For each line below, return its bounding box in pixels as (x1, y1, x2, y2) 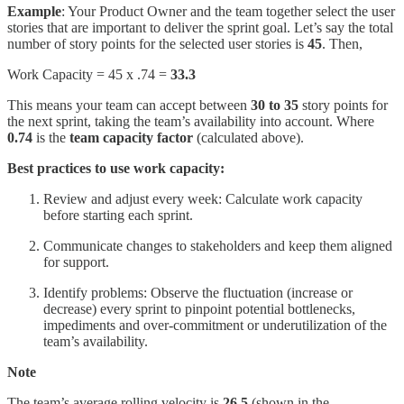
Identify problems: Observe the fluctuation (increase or (43, 285, 353, 301)
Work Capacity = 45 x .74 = (7, 67, 170, 83)
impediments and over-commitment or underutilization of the (43, 317, 387, 334)
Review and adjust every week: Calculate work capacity (43, 191, 363, 207)
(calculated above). (193, 130, 304, 146)
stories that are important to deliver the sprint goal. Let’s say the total (7, 20, 393, 36)
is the (32, 130, 69, 146)
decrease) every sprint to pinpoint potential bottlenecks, (43, 301, 355, 317)
